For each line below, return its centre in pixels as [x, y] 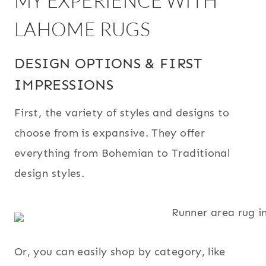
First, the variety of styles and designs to [122, 113]
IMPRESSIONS [64, 85]
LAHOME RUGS [82, 29]
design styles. [50, 174]
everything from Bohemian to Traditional [122, 153]
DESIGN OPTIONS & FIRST [108, 64]
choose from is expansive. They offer [110, 133]
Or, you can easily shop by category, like [120, 252]
